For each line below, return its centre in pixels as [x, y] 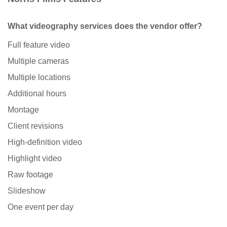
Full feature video [39, 45]
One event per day [41, 207]
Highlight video [35, 159]
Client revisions [35, 126]
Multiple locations [39, 78]
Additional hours [37, 94]
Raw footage [30, 175]
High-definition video [45, 142]
